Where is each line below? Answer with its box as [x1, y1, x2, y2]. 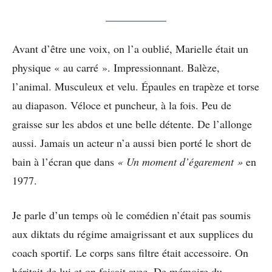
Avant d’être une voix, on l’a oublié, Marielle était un [12, 41, 248, 56]
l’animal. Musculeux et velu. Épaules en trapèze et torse [12, 79, 259, 94]
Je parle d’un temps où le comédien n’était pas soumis [12, 208, 251, 223]
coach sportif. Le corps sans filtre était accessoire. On [12, 245, 248, 260]
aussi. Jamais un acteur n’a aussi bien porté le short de [12, 135, 251, 151]
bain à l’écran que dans [12, 154, 117, 169]
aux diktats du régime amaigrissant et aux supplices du [12, 226, 253, 242]
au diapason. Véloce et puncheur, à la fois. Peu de [12, 98, 231, 113]
